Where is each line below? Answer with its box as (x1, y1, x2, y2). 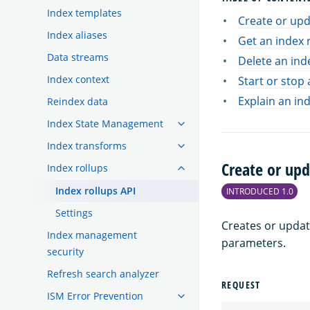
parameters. (221, 235, 286, 251)
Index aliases (47, 28, 107, 42)
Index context (47, 72, 109, 86)
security (47, 244, 84, 258)
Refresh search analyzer (47, 266, 159, 280)
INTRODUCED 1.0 (226, 185, 293, 198)
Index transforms (47, 138, 127, 152)
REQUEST (221, 277, 261, 291)
